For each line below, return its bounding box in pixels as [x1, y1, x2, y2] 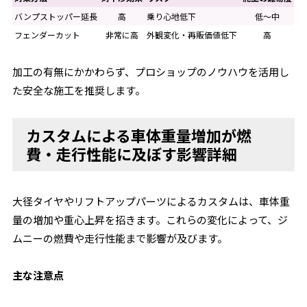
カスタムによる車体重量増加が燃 [26, 124, 252, 146]
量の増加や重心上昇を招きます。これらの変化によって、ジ [12, 212, 288, 227]
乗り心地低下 [147, 10, 197, 22]
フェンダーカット [14, 29, 81, 40]
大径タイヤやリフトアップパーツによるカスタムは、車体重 [12, 194, 291, 208]
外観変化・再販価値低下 [147, 29, 238, 40]
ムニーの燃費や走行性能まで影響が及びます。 [12, 231, 228, 245]
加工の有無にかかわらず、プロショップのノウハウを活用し [12, 64, 290, 79]
